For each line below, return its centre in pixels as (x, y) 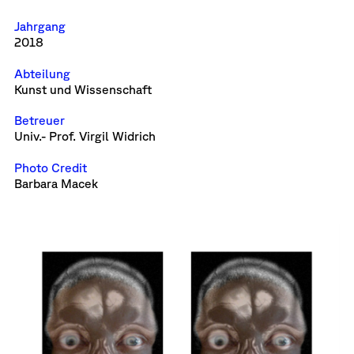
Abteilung (42, 73)
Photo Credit (50, 168)
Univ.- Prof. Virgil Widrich (85, 136)
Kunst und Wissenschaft (83, 89)
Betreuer (39, 121)
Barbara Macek (56, 184)
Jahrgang (40, 26)
